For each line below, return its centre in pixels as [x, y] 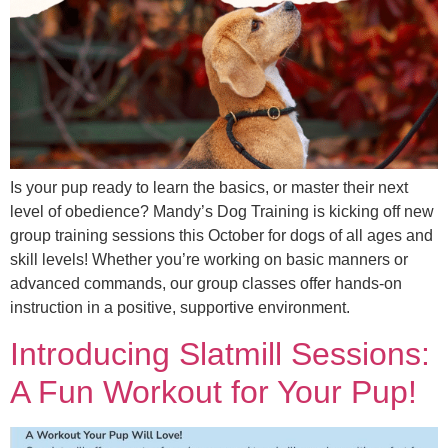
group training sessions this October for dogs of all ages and [221, 236]
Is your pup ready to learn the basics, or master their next [209, 188]
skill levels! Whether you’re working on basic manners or [209, 260]
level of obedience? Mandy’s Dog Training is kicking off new [222, 212]
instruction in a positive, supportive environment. [180, 308]
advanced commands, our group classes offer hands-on [206, 284]
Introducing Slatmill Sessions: [220, 353]
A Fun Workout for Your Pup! [213, 391]
